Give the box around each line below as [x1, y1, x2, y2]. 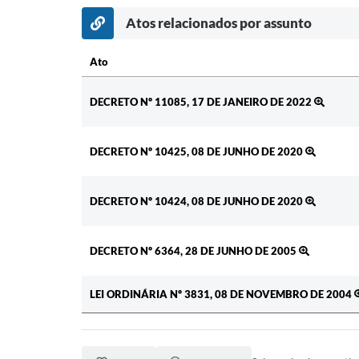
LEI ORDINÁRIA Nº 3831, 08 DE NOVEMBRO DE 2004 [90, 288, 354, 301]
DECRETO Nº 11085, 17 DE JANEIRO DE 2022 [90, 95, 314, 109]
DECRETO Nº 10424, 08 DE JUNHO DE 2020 [90, 195, 305, 208]
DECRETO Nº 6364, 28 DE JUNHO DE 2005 [90, 244, 299, 258]
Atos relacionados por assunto [126, 14, 312, 32]
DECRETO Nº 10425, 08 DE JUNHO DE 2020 [90, 145, 305, 159]
